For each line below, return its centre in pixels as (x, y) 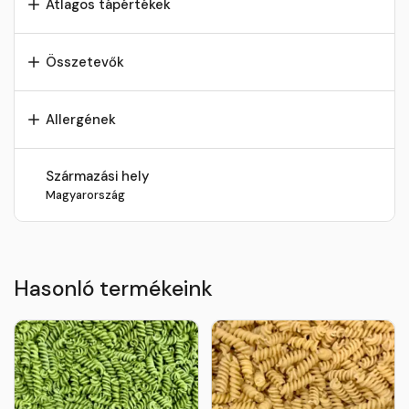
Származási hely (97, 176)
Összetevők (85, 62)
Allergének (81, 119)
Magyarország (85, 194)
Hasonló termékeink (113, 288)
